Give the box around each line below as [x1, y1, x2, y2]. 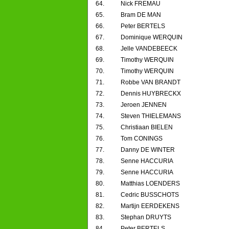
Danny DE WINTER [121, 146, 175, 154]
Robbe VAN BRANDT [121, 79, 180, 86]
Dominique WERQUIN [121, 34, 182, 41]
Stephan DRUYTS [121, 214, 171, 221]
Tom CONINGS [121, 135, 163, 143]
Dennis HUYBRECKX [121, 90, 181, 98]
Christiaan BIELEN [121, 124, 173, 131]
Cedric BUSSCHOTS [121, 191, 179, 199]
